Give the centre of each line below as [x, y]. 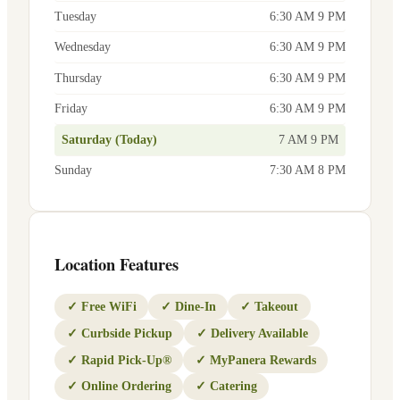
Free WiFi [108, 306]
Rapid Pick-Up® [126, 360]
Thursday [78, 78]
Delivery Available [259, 333]
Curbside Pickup [126, 333]
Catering [233, 387]
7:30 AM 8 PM [308, 171]
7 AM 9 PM [308, 139]
